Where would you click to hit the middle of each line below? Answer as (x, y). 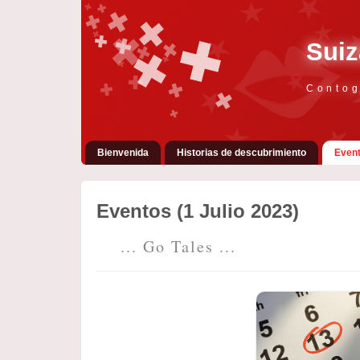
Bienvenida (123, 153)
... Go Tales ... (178, 246)
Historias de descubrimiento (241, 153)
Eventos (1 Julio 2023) (197, 211)
